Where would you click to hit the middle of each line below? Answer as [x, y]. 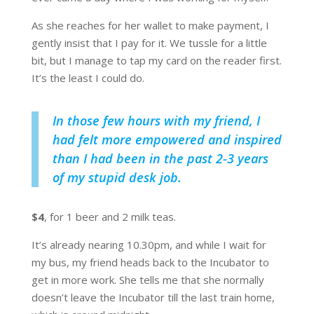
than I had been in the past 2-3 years [160, 159]
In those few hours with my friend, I [156, 121]
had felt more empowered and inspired [167, 140]
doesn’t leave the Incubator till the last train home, [153, 298]
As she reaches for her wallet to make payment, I [150, 26]
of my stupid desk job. [117, 178]
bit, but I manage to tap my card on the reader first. [156, 61]
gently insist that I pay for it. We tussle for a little [149, 43]
